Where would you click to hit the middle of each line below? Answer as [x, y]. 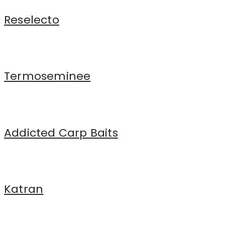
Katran [24, 189]
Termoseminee [47, 76]
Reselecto [32, 20]
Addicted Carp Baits [61, 133]
